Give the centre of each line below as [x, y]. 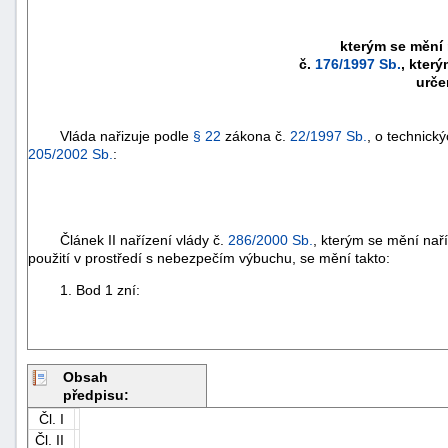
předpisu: [96, 394]
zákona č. [255, 135]
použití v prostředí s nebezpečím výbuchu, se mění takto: [209, 257]
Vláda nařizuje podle [110, 135]
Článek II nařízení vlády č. [128, 239]
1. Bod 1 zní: [84, 289]
